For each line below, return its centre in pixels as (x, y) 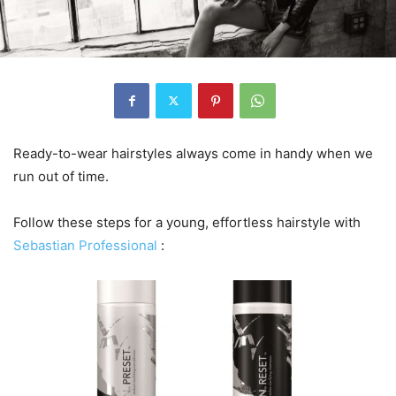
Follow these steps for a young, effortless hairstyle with (187, 222)
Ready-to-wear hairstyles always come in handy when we (193, 153)
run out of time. (61, 176)
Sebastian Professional (85, 245)
